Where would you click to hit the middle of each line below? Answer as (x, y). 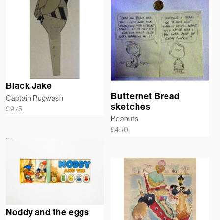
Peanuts (125, 119)
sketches (131, 107)
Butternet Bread (145, 96)
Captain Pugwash (35, 98)
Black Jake (29, 86)
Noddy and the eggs (48, 212)
